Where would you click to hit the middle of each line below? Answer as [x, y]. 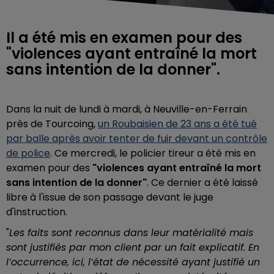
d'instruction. [37, 212]
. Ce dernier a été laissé [202, 182]
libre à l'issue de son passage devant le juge [110, 197]
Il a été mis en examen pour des [124, 37]
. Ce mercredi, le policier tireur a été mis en [153, 153]
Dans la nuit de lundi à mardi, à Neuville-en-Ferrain [127, 109]
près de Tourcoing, [52, 124]
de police [28, 153]
